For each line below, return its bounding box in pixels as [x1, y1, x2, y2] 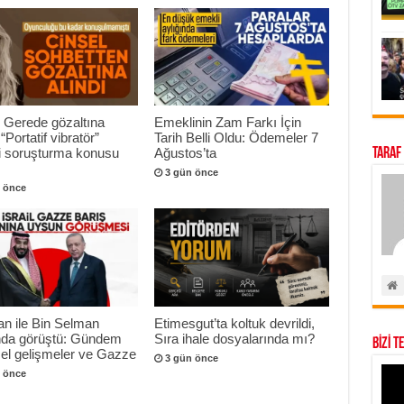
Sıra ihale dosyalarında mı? [154, 331, 316, 347]
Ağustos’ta [154, 145, 217, 161]
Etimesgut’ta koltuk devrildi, [154, 316, 316, 332]
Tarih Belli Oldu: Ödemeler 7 [154, 130, 319, 146]
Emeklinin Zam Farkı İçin [154, 115, 302, 131]
